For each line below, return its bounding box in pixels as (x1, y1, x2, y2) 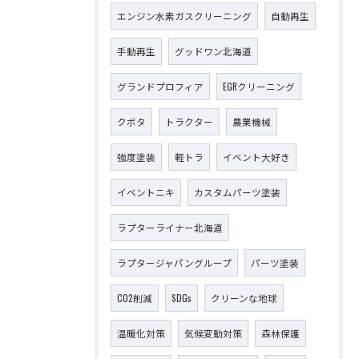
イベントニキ (117, 185, 175, 199)
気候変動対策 (184, 326, 242, 340)
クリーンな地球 (211, 291, 277, 305)
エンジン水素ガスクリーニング (117, 9, 252, 22)
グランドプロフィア (117, 79, 204, 93)
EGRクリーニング (223, 79, 295, 93)
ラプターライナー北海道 (117, 220, 223, 234)
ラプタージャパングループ (117, 256, 232, 269)
